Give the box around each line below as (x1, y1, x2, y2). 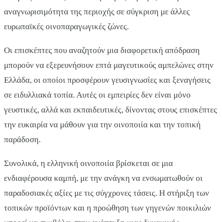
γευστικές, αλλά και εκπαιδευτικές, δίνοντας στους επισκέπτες (4, 105, 217, 114)
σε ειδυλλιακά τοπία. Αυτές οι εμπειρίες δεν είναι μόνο (4, 90, 191, 100)
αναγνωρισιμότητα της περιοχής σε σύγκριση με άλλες (4, 6, 190, 16)
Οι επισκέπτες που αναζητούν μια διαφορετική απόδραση (4, 45, 200, 55)
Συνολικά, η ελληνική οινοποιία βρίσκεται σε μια (4, 158, 173, 168)
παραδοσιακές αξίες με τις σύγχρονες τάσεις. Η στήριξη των (4, 188, 209, 198)
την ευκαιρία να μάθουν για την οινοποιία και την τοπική (4, 119, 201, 129)
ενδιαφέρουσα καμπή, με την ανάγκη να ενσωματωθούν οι (4, 173, 203, 183)
